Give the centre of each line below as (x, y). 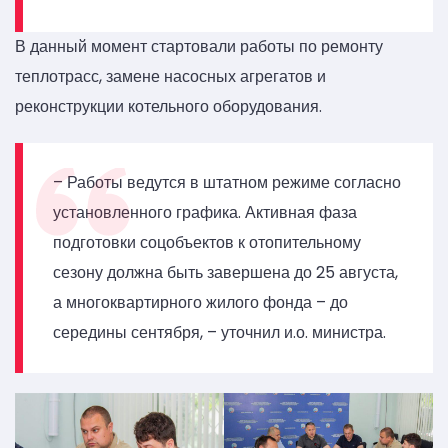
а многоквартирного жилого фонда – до (200, 303)
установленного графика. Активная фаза (205, 213)
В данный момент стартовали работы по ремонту (199, 47)
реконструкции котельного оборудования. (168, 107)
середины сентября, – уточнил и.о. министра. (219, 333)
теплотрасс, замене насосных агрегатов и (170, 77)
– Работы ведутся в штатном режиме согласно (227, 183)
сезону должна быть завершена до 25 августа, (225, 273)
